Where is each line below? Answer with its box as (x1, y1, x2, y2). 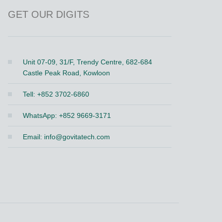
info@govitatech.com (44, 133, 111, 141)
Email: (23, 133, 45, 141)
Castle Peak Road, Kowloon (23, 69, 111, 77)
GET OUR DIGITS (8, 9, 90, 20)
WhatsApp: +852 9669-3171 (23, 111, 111, 119)
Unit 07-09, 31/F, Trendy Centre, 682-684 (23, 58, 153, 66)
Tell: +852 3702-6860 (23, 90, 90, 98)
